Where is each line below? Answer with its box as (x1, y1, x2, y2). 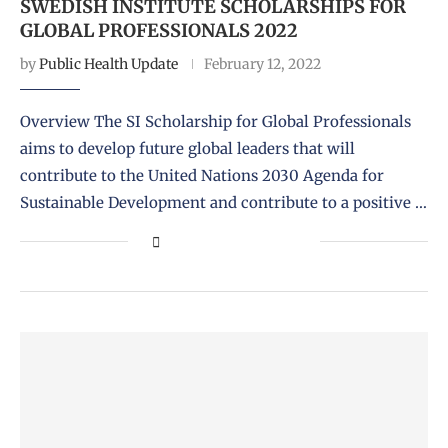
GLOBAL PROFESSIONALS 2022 (20, 18, 298, 42)
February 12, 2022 (204, 54, 321, 73)
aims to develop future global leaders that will (20, 138, 355, 158)
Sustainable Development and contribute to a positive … (20, 192, 427, 212)
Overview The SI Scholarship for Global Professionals (20, 111, 411, 131)
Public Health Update (39, 54, 178, 73)
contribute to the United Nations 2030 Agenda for (20, 165, 384, 185)
